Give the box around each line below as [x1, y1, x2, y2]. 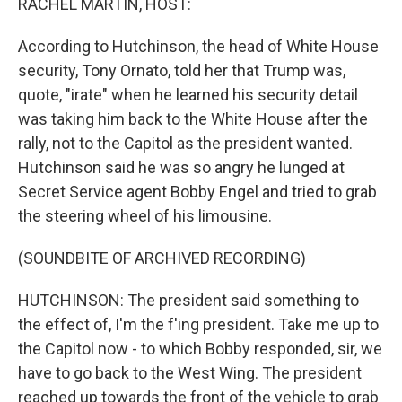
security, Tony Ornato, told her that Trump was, [18, 61, 345, 80]
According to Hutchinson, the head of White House [18, 37, 379, 56]
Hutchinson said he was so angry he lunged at [18, 158, 345, 177]
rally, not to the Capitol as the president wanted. [18, 134, 353, 153]
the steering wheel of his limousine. [18, 206, 272, 225]
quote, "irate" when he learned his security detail [18, 85, 358, 104]
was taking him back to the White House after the [18, 109, 368, 128]
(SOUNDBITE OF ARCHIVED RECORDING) [18, 249, 306, 267]
